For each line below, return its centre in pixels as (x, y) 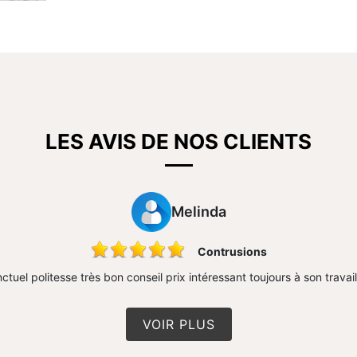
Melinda (198, 212)
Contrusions (232, 251)
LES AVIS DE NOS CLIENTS (178, 141)
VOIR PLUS (178, 324)
